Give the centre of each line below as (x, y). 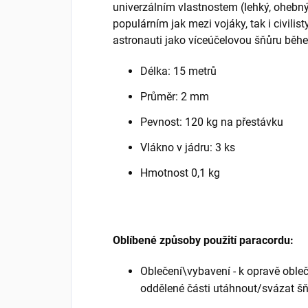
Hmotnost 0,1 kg (180, 173)
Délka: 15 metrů (178, 71)
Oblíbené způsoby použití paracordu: (203, 241)
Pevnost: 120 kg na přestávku (212, 122)
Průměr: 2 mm (175, 97)
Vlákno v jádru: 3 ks (188, 148)
